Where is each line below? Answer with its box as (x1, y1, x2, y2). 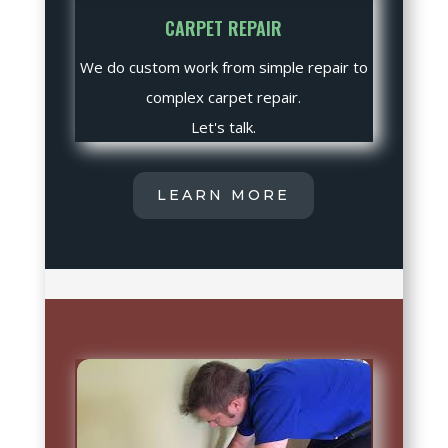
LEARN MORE (157, 186, 291, 205)
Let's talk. (191, 117, 257, 138)
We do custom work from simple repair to (79, 57, 368, 78)
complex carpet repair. (146, 87, 302, 108)
